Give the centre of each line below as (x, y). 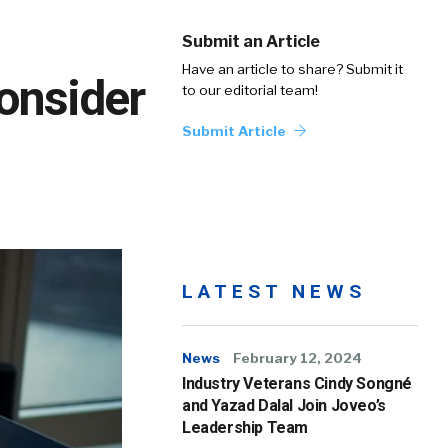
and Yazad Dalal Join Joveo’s (284, 405)
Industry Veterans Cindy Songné (297, 383)
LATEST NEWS (274, 291)
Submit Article (235, 131)
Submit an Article (251, 41)
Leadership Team (245, 427)
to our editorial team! (250, 90)
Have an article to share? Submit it (292, 69)
